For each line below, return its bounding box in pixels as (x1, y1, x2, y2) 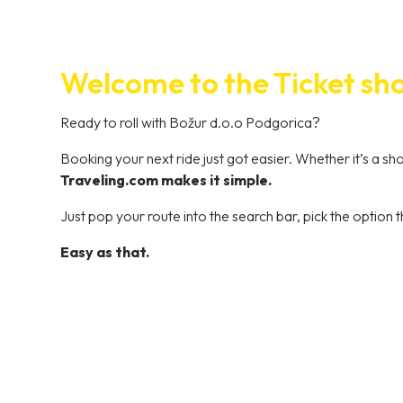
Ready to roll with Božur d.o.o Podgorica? (60, 112, 321, 131)
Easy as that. (60, 242, 150, 261)
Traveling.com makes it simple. (60, 170, 273, 189)
